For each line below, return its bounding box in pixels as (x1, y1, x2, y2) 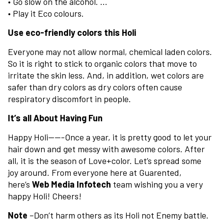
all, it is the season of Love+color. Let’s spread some (8, 155, 201, 166)
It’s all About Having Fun (8, 112, 103, 124)
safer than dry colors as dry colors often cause (8, 82, 182, 93)
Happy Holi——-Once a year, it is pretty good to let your (8, 132, 212, 143)
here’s (8, 179, 32, 190)
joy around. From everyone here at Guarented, (8, 167, 182, 178)
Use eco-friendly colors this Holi (8, 27, 136, 38)
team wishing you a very (111, 179, 203, 190)
